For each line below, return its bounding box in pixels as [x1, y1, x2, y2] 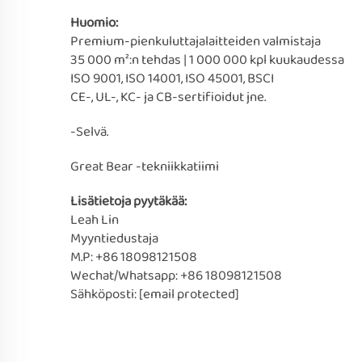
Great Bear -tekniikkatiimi [70, 156, 219, 178]
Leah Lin [70, 209, 119, 231]
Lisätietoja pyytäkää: [70, 191, 187, 213]
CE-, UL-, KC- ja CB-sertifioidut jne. [70, 86, 266, 108]
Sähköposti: [70, 284, 139, 305]
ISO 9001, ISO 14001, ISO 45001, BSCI [70, 68, 274, 90]
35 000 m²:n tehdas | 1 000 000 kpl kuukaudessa [70, 49, 344, 71]
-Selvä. [70, 121, 108, 143]
